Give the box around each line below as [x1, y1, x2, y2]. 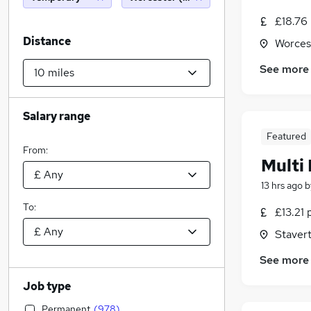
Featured [266, 130, 306, 143]
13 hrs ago [261, 179, 303, 192]
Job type [23, 279, 71, 294]
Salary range [23, 109, 90, 124]
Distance [23, 34, 71, 49]
